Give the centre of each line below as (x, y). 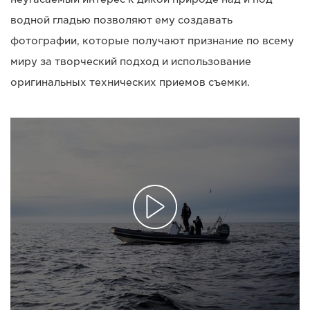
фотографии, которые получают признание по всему (152, 41)
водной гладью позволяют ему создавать (121, 20)
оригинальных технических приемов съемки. (130, 83)
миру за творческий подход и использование (131, 62)
